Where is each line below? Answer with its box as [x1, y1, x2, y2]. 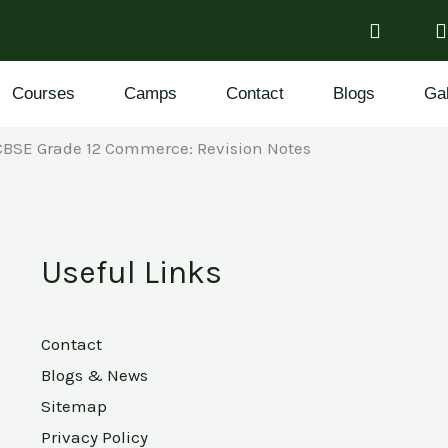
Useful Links [40, 254, 222, 291]
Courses [11, 84, 75, 103]
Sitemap [40, 396, 107, 416]
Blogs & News [40, 365, 148, 385]
